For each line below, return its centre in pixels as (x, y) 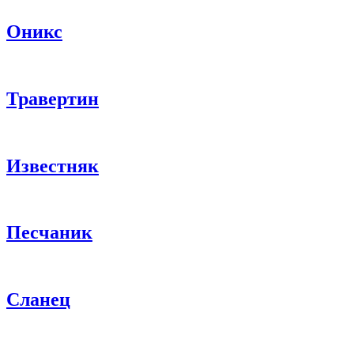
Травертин (53, 98)
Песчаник (49, 233)
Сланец (38, 300)
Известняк (53, 166)
